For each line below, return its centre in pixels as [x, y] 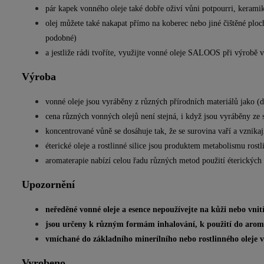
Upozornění [48, 184]
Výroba [39, 77]
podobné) [61, 38]
